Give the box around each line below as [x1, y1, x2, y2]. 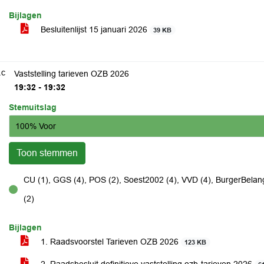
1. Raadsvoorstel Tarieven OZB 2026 [38, 237, 181, 246]
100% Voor [15, 121, 56, 131]
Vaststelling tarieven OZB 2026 [14, 69, 129, 78]
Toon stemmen [16, 148, 78, 158]
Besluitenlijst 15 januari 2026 [38, 25, 150, 34]
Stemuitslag [9, 103, 57, 112]
